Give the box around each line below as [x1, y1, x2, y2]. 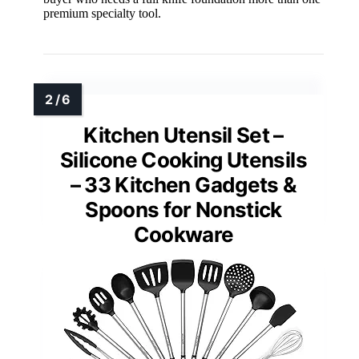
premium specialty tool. [43, 6, 161, 20]
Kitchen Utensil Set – [83, 122, 284, 147]
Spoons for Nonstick [85, 196, 282, 222]
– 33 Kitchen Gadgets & [70, 171, 297, 197]
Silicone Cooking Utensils [60, 147, 307, 172]
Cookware [133, 221, 234, 247]
